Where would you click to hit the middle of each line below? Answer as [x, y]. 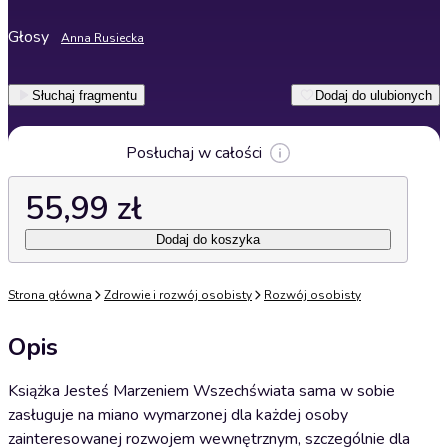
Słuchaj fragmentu [84, 95]
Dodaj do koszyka [208, 239]
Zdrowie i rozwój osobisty [178, 295]
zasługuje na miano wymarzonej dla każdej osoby [178, 415]
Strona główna [50, 295]
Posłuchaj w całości [194, 153]
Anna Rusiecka [102, 38]
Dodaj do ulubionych [373, 95]
